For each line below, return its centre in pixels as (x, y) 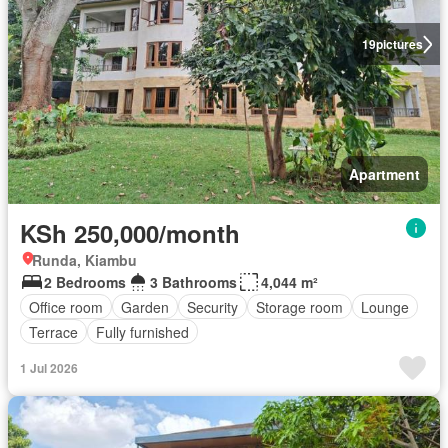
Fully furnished (142, 331)
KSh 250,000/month (130, 233)
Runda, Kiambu (84, 260)
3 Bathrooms (193, 282)
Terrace (53, 331)
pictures (399, 44)
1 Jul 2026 (49, 368)
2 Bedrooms (85, 282)
